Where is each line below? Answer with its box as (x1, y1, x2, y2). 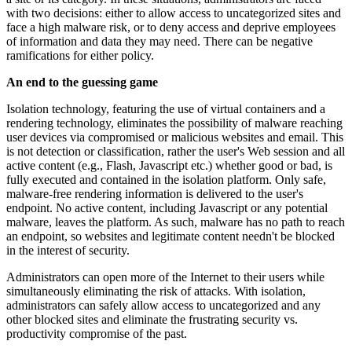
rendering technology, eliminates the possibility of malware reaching (6, 116, 343, 130)
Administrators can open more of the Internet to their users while (6, 270, 324, 284)
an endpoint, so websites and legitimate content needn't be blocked (6, 229, 335, 244)
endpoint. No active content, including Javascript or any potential (6, 201, 328, 215)
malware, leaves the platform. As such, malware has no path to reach (6, 215, 345, 229)
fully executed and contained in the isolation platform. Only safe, (6, 173, 326, 187)
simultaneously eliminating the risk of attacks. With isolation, (6, 284, 306, 299)
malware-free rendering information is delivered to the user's (6, 187, 303, 201)
